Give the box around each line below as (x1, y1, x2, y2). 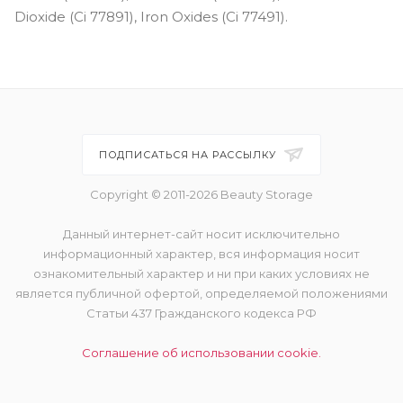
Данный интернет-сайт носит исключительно (63, 227, 340, 241)
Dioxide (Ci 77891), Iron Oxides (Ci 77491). (14, 7, 288, 25)
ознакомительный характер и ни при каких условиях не (33, 266, 370, 281)
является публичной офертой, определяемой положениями (15, 286, 388, 300)
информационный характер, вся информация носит (43, 246, 360, 261)
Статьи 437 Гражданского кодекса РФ (86, 306, 317, 320)
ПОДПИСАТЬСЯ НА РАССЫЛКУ (98, 148, 281, 161)
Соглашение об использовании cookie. (82, 345, 321, 360)
